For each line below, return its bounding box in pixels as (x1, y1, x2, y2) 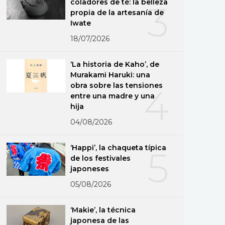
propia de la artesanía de (70, 8, 164, 17)
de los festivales (70, 153, 131, 163)
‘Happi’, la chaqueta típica (70, 143, 166, 152)
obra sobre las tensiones (70, 80, 163, 90)
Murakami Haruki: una (70, 70, 151, 79)
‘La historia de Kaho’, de (70, 59, 160, 69)
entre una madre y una (70, 91, 155, 100)
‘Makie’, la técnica (70, 205, 136, 214)
